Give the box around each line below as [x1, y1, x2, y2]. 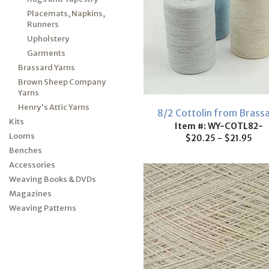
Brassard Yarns [18, 62, 75, 73]
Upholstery [27, 34, 69, 44]
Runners [27, 19, 59, 29]
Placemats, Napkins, [27, 8, 105, 19]
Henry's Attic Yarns [18, 102, 89, 112]
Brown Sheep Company [18, 77, 106, 87]
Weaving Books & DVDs [9, 174, 96, 184]
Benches [9, 145, 42, 156]
